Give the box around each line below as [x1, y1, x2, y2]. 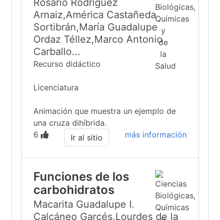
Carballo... [33, 46, 81, 57]
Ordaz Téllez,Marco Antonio [33, 33, 163, 45]
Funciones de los [33, 169, 129, 184]
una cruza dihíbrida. [33, 118, 107, 128]
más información [125, 130, 187, 139]
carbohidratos [33, 183, 114, 197]
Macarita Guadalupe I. [33, 198, 135, 210]
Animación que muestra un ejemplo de [33, 106, 176, 116]
